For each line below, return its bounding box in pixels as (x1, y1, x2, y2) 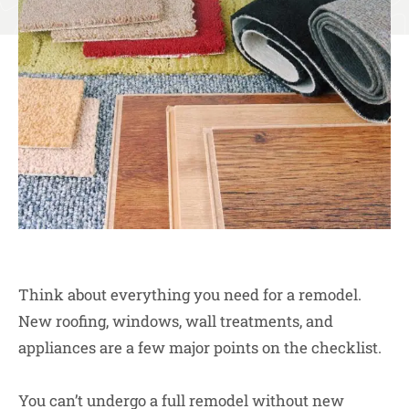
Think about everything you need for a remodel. (18, 284, 362, 306)
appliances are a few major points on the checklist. (18, 337, 382, 359)
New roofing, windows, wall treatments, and (18, 310, 333, 332)
